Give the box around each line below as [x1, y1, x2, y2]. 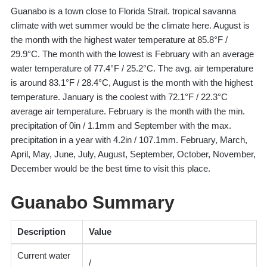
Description [17, 226, 66, 237]
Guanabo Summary [10, 192, 175, 212]
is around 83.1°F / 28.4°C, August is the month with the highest [10, 77, 253, 88]
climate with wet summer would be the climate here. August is [10, 20, 250, 30]
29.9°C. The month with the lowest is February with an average [10, 48, 254, 59]
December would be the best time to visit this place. [10, 163, 210, 173]
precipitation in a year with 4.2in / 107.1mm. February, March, [10, 134, 247, 145]
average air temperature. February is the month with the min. [10, 105, 245, 116]
